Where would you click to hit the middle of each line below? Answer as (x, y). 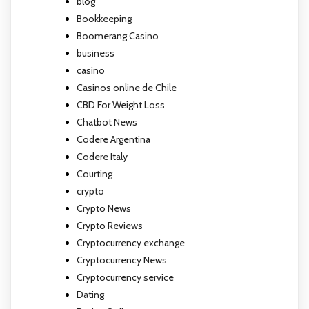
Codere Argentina (113, 139)
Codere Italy (102, 156)
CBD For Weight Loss (121, 104)
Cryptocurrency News (122, 260)
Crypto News (104, 208)
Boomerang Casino (118, 36)
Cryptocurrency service (125, 277)
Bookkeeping (104, 18)
